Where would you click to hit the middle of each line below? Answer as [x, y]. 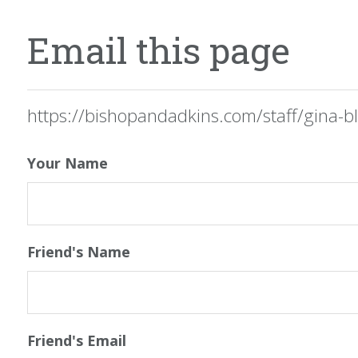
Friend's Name [78, 251]
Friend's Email [76, 340]
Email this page [158, 50]
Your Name [67, 163]
